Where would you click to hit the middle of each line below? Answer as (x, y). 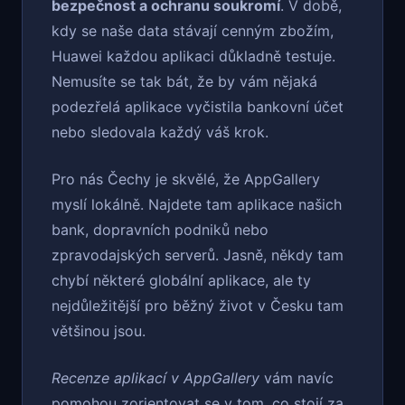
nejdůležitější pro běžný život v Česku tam (198, 306)
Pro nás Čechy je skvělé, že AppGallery (186, 179)
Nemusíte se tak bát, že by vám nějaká (184, 82)
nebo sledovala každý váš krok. (160, 132)
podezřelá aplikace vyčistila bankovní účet (198, 107)
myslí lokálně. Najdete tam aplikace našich (197, 205)
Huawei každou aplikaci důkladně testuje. (193, 57)
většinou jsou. (99, 331)
